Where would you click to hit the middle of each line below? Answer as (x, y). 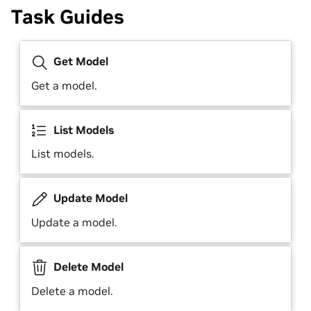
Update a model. (74, 222)
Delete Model (87, 267)
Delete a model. (72, 291)
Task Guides (68, 17)
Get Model (79, 61)
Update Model (89, 198)
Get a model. (64, 85)
